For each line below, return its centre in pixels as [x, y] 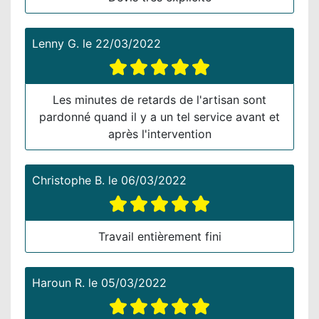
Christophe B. [68, 180]
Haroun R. [58, 282]
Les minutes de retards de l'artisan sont [159, 99]
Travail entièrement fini [159, 236]
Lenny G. [56, 43]
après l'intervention [159, 134]
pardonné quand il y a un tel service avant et [159, 116]
